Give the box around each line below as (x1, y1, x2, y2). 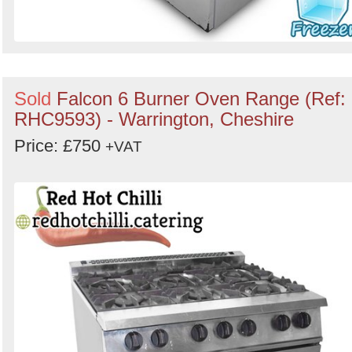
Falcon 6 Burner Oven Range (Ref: (57, 88, 346, 109)
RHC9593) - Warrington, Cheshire (14, 108, 294, 130)
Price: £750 (14, 136, 105, 156)
